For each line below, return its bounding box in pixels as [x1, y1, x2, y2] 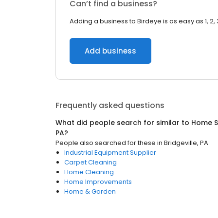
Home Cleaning [64, 167, 114, 177]
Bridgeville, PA [164, 138, 208, 147]
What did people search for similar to [55, 118, 191, 127]
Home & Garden [64, 187, 116, 196]
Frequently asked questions [55, 100, 164, 111]
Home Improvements [64, 177, 132, 186]
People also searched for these [55, 138, 156, 147]
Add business [85, 46, 136, 56]
